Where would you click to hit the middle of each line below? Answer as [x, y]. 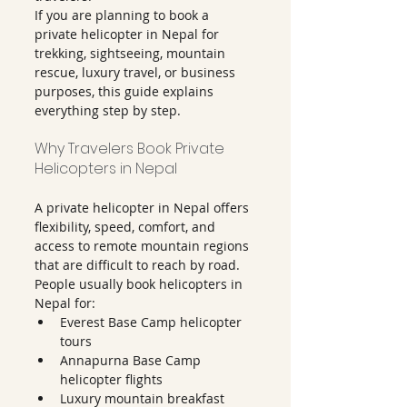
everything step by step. [108, 110]
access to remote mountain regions [144, 246]
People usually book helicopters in [140, 284]
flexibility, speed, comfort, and [127, 227]
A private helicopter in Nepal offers [144, 208]
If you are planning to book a [124, 15]
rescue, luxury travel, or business [137, 72]
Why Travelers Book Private [131, 149]
